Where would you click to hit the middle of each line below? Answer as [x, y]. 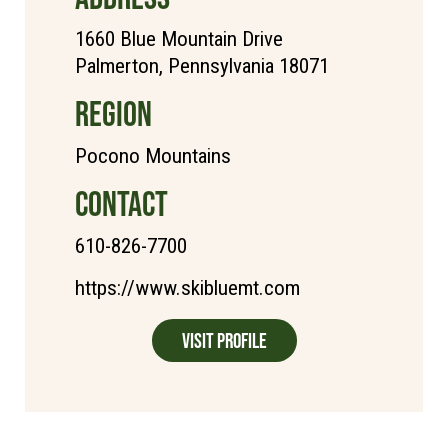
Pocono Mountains [153, 155]
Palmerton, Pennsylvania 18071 [202, 65]
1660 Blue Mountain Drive [179, 38]
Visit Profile [224, 340]
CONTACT [121, 203]
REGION [113, 113]
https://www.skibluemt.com [187, 287]
